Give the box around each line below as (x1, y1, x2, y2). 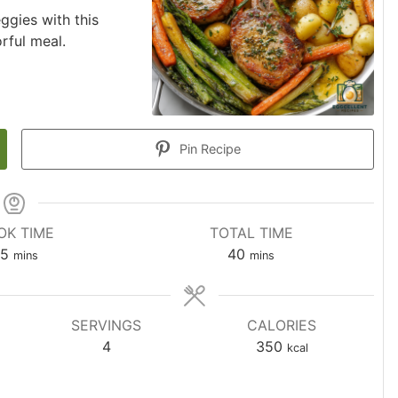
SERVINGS (71, 315, 142, 334)
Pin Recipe (175, 140, 241, 156)
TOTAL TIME (209, 223, 293, 242)
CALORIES (247, 315, 317, 334)
